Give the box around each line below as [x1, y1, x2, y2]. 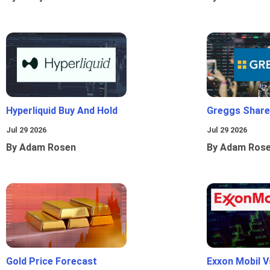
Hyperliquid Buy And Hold [6, 105, 118, 117]
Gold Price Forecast [6, 256, 97, 268]
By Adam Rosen [6, 142, 76, 154]
